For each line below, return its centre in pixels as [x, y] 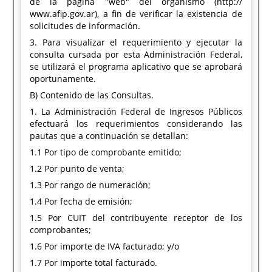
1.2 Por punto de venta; [77, 168]
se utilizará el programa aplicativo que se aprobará [136, 66]
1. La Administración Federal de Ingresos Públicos [136, 111]
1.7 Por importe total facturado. [94, 263]
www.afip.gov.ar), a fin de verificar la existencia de [136, 14]
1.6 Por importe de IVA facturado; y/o [105, 246]
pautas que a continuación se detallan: [109, 136]
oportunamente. [63, 79]
